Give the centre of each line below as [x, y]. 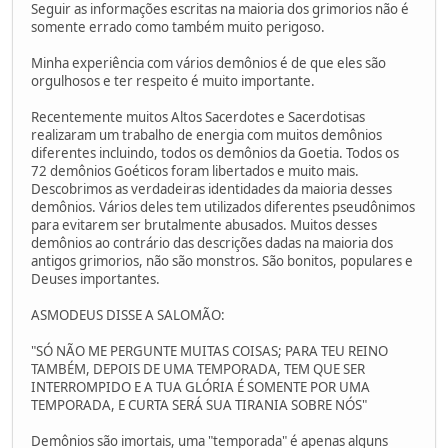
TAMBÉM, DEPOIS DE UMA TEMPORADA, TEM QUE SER [198, 368]
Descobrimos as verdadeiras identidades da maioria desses [211, 188]
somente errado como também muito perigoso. [178, 26]
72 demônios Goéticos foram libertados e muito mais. [195, 170]
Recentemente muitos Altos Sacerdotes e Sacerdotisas [198, 116]
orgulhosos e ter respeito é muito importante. [173, 80]
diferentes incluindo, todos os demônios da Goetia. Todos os [215, 152]
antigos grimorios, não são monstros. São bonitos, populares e [222, 260]
